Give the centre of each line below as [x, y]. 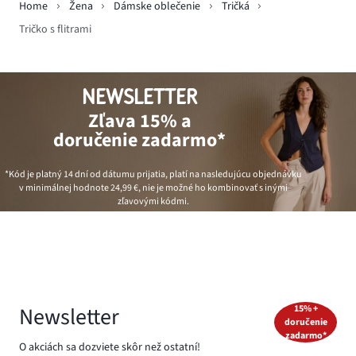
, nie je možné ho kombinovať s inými [213, 188]
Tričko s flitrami [55, 30]
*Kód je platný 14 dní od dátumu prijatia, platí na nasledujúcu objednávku [153, 175]
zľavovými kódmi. [153, 202]
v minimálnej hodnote [64, 188]
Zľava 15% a [139, 121]
